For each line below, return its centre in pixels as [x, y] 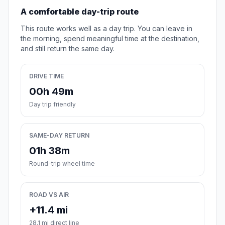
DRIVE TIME [46, 76]
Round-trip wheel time [62, 164]
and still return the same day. [68, 49]
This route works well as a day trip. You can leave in [106, 29]
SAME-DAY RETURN [59, 136]
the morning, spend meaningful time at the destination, [110, 39]
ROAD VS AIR [49, 195]
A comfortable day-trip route [80, 12]
